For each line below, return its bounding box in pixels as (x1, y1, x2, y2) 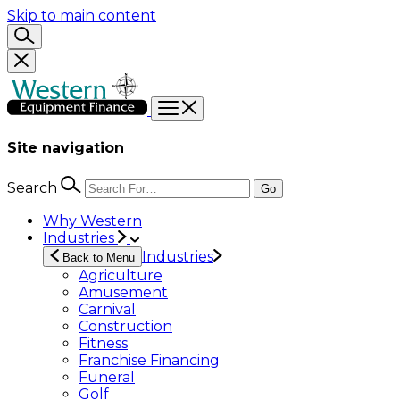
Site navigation (7, 139, 124, 157)
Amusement (79, 283, 168, 301)
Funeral (79, 368, 135, 386)
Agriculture (79, 266, 162, 284)
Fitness (79, 334, 128, 352)
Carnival (79, 300, 136, 318)
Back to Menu (59, 250, 135, 264)
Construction (79, 317, 172, 335)
